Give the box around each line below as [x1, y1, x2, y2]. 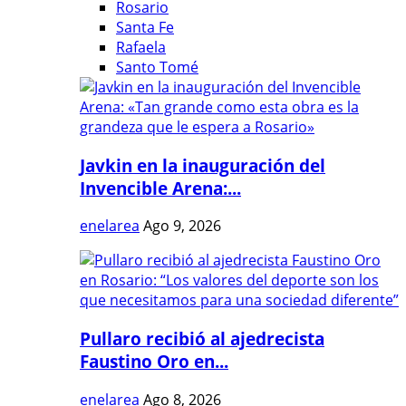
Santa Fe [116, 17, 174, 37]
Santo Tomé [116, 57, 198, 77]
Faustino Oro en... [80, 350, 228, 373]
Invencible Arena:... [80, 176, 241, 199]
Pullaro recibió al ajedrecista [80, 327, 324, 351]
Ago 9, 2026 [143, 216, 221, 237]
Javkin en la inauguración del [80, 153, 325, 177]
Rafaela [116, 37, 166, 57]
